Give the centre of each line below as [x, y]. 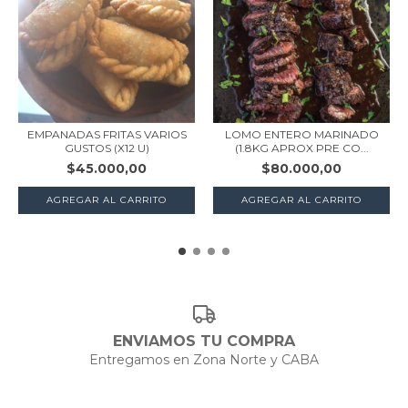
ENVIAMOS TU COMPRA [204, 341]
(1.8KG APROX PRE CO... [301, 148]
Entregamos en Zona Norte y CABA [204, 360]
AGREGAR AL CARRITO [107, 199]
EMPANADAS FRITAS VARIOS [107, 134]
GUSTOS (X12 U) [107, 148]
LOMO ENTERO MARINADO [301, 134]
